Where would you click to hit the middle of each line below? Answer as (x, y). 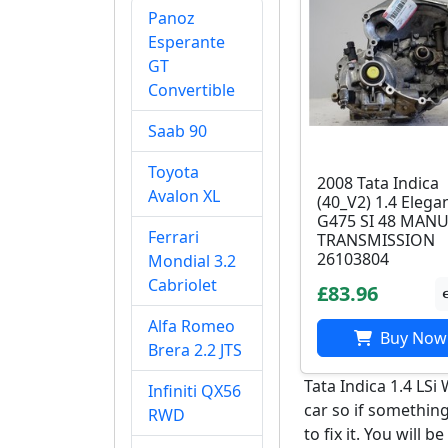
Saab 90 (177, 131)
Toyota (173, 172)
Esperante (186, 42)
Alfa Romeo (191, 326)
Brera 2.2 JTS (195, 350)
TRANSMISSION (376, 240)
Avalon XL (184, 196)
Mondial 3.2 (192, 261)
